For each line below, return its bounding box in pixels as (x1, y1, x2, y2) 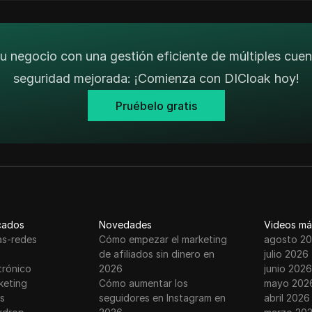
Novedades (99, 219, 153, 231)
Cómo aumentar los (99, 277, 189, 289)
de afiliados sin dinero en (99, 248, 215, 260)
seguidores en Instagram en (99, 292, 226, 304)
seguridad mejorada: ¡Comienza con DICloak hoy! (13, 71, 299, 86)
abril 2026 (263, 292, 310, 304)
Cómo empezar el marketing (99, 233, 228, 245)
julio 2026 (263, 248, 309, 260)
